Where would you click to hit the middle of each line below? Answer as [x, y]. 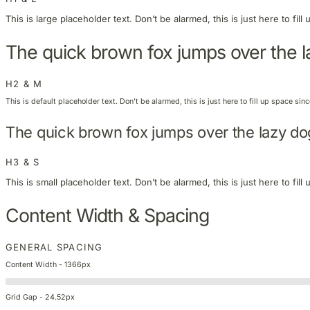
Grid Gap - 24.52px [40, 298]
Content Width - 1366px [48, 264]
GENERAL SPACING [54, 247]
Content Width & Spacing [107, 216]
